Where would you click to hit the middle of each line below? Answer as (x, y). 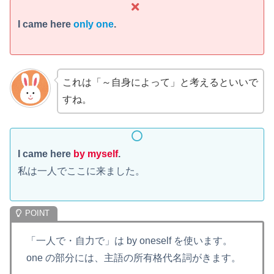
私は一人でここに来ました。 (81, 171)
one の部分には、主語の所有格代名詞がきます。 (134, 257)
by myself (96, 154)
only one (94, 24)
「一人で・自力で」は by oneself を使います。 (129, 240)
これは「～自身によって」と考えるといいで (160, 83)
